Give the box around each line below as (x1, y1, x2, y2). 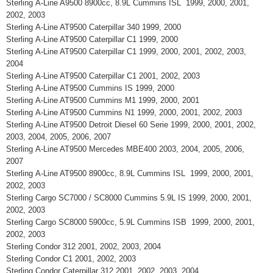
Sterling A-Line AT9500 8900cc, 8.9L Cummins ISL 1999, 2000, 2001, (6, 169, 253, 178)
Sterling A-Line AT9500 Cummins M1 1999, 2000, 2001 (6, 96, 204, 105)
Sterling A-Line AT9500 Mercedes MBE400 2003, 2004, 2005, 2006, (6, 144, 244, 154)
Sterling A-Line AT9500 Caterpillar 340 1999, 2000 (6, 23, 186, 32)
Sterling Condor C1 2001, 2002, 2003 (6, 254, 141, 263)
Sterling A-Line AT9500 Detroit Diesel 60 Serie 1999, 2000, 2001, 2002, (6, 120, 256, 129)
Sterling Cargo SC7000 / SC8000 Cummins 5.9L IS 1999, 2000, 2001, (6, 193, 252, 202)
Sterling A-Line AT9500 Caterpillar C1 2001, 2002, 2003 (6, 71, 205, 80)
